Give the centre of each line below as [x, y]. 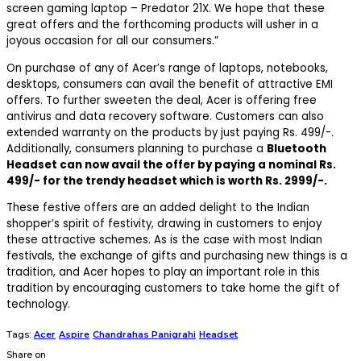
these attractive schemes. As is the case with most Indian [164, 240]
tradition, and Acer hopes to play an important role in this [163, 272]
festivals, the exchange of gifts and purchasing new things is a [177, 256]
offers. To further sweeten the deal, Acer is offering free [162, 100]
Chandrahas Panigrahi [144, 335]
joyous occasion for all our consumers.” [112, 41]
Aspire [74, 335]
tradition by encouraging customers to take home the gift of [173, 288]
